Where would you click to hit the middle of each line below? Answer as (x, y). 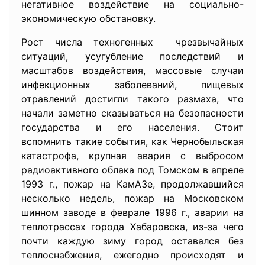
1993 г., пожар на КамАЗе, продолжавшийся (132, 184)
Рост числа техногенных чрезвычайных (132, 42)
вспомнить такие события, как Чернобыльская (132, 141)
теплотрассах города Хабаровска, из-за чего (132, 227)
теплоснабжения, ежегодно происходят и (132, 255)
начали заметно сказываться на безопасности (132, 113)
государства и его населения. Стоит (132, 127)
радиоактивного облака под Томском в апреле (132, 170)
